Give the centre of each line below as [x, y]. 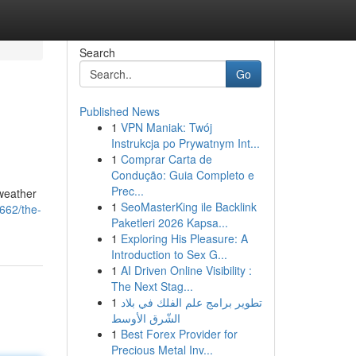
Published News [119, 111]
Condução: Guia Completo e [182, 175]
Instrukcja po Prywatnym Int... [185, 143]
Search [97, 52]
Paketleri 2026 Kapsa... [169, 222]
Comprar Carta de [166, 159]
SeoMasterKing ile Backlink [188, 207]
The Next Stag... [152, 286]
